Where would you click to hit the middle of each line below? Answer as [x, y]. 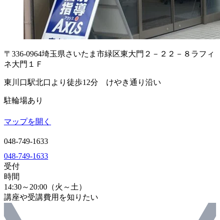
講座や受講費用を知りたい [51, 197]
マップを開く [27, 121]
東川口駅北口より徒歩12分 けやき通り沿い [82, 82]
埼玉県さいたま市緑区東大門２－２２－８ [116, 54]
